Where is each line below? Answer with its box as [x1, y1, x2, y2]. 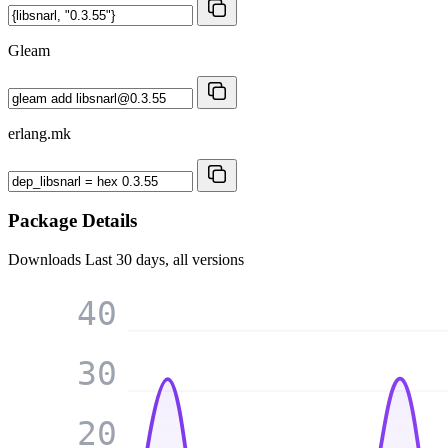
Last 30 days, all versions [85, 250, 244, 268]
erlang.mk [8, 124, 71, 142]
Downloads [8, 250, 85, 268]
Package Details [8, 210, 137, 232]
